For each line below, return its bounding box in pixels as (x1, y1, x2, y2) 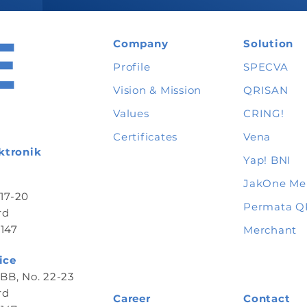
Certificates (113, 130, 177, 143)
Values (113, 107, 149, 120)
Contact (243, 292, 291, 305)
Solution (243, 37, 293, 50)
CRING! (243, 107, 284, 120)
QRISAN (243, 84, 288, 97)
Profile (113, 60, 151, 73)
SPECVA (243, 60, 288, 73)
